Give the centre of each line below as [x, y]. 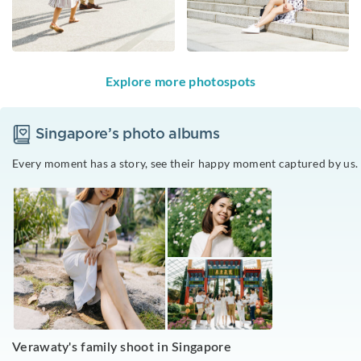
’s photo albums [164, 134]
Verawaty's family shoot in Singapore [122, 347]
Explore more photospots [180, 81]
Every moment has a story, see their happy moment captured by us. [185, 163]
